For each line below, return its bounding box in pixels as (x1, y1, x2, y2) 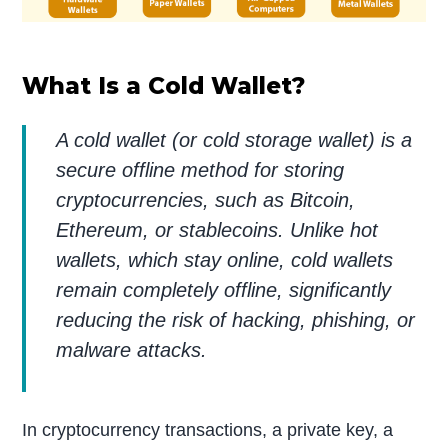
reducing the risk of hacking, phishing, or (56, 308, 416, 331)
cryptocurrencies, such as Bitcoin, (56, 188, 356, 211)
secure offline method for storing (56, 158, 345, 181)
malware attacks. (56, 338, 208, 361)
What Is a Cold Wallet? (22, 71, 306, 100)
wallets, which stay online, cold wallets (56, 248, 394, 271)
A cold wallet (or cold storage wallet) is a (56, 128, 413, 151)
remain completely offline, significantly (56, 278, 392, 301)
